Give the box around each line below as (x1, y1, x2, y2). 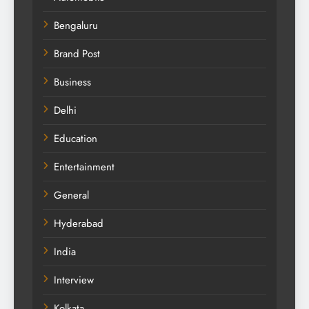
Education (54, 131, 97, 147)
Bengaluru (54, 18, 98, 34)
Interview (54, 272, 94, 288)
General (54, 188, 89, 203)
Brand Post (54, 46, 100, 62)
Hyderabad (54, 216, 103, 232)
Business (54, 74, 91, 90)
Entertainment (54, 159, 114, 175)
